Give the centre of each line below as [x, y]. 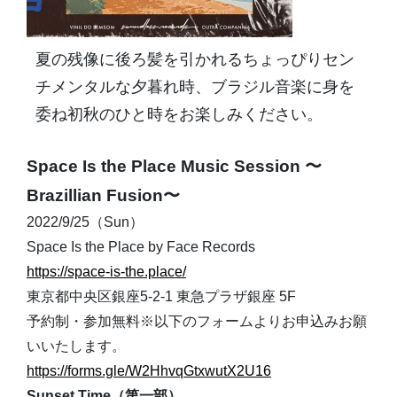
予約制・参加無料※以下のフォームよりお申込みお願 [197, 321]
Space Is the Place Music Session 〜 [174, 166]
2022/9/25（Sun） [85, 222]
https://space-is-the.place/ [106, 272]
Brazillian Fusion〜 [103, 195]
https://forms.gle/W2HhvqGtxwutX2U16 [149, 371]
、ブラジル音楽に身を [275, 87]
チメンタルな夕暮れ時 [115, 87]
